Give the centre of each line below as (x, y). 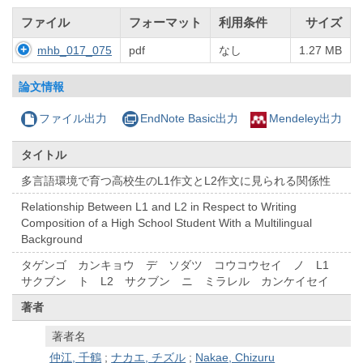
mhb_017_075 (75, 51)
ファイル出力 (73, 119)
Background (52, 239)
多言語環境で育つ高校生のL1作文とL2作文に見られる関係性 (176, 180)
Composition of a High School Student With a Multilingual (167, 223)
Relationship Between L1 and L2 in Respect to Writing (159, 207)
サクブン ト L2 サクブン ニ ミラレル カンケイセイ (181, 282)
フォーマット (165, 23)
